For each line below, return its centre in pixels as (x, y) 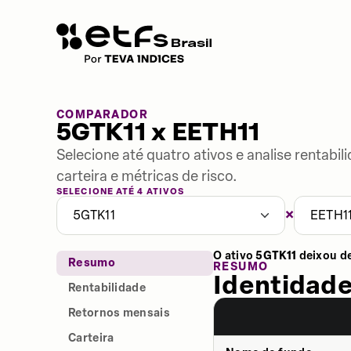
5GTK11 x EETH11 (158, 133)
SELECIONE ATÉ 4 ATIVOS (121, 192)
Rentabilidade (107, 288)
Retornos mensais (119, 313)
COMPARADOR (102, 115)
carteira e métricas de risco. (147, 176)
